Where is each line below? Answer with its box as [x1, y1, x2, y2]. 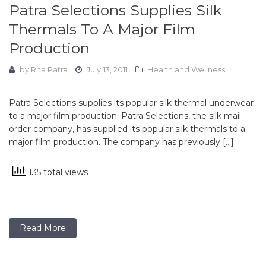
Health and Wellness [147, 64, 225, 74]
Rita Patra [31, 64, 68, 74]
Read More [20, 222, 66, 233]
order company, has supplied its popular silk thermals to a [9, 123, 245, 134]
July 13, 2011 [87, 64, 128, 74]
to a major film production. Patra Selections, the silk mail [9, 110, 241, 121]
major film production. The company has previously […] [9, 136, 234, 147]
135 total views [26, 166, 88, 178]
